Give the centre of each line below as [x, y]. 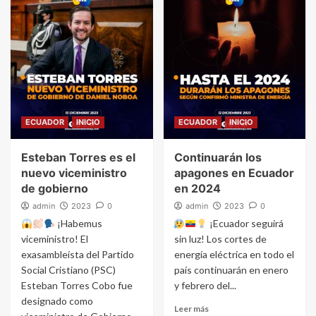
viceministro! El [55, 239]
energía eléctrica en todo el [234, 255]
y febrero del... [205, 286]
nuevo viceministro [74, 173]
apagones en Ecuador [234, 173]
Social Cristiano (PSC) [68, 270]
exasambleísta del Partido [78, 255]
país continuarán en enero [231, 270]
